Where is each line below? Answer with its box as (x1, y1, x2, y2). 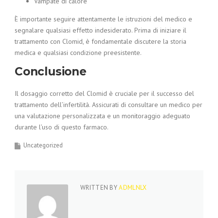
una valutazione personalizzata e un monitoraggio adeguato (15, 111, 190, 120)
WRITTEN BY (80, 183, 119, 192)
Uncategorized (23, 141, 63, 149)
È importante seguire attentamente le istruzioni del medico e (15, 15, 192, 23)
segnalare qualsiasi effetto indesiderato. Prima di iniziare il (15, 26, 186, 35)
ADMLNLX (119, 183, 147, 192)
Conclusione (15, 65, 87, 78)
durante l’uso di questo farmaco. (15, 123, 109, 131)
